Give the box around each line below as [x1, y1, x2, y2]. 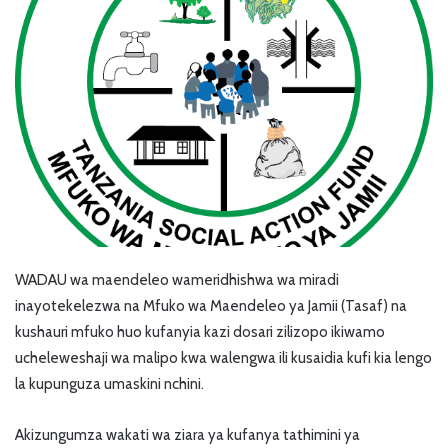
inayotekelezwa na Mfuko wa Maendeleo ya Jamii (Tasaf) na [15, 297, 407, 316]
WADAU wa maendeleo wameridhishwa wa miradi [15, 271, 339, 290]
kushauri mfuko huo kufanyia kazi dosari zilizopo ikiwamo [15, 323, 385, 342]
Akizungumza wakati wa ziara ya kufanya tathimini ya [15, 426, 360, 445]
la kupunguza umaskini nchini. [15, 375, 204, 394]
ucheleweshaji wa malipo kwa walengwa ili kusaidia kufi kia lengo [15, 349, 432, 368]
